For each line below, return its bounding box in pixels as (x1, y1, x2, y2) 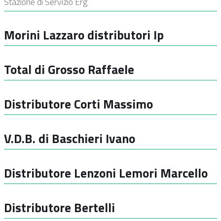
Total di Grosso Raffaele (4, 60, 134, 79)
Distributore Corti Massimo (4, 94, 153, 113)
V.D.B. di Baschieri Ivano (4, 129, 135, 148)
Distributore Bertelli (4, 198, 115, 217)
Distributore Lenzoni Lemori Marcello (4, 163, 208, 183)
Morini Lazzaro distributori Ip (4, 25, 164, 44)
